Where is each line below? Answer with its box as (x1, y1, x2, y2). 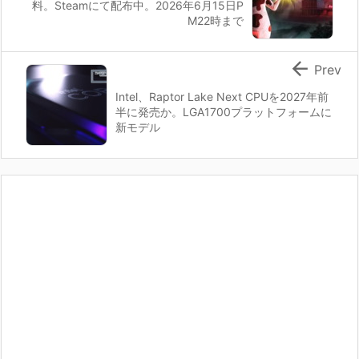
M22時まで (188, 13, 244, 27)
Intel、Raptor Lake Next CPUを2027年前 (115, 89, 329, 103)
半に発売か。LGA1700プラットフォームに (115, 104, 332, 119)
